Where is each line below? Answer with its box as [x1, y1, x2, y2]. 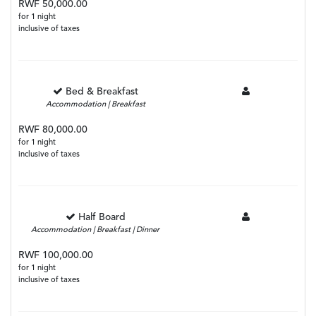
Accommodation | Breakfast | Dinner [31, 226, 160, 234]
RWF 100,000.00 [18, 250, 93, 260]
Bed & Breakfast [65, 86, 138, 97]
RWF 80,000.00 [18, 124, 87, 135]
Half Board [78, 212, 126, 222]
